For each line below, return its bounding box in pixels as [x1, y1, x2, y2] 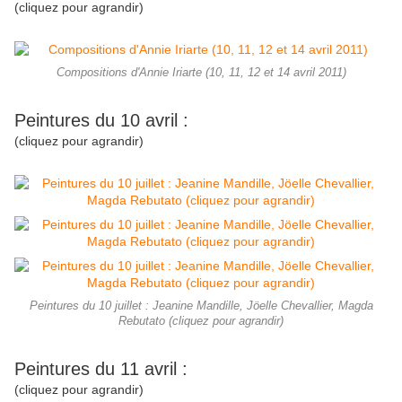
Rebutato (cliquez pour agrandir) [118, 315, 284, 328]
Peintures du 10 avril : [14, 110, 188, 131]
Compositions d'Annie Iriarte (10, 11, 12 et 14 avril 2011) [56, 66, 346, 80]
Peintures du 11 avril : [14, 359, 188, 380]
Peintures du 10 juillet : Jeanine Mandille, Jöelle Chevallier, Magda [29, 300, 373, 313]
